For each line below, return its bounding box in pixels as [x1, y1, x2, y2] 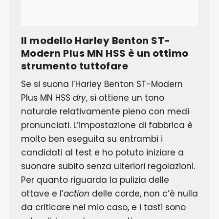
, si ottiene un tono [86, 91, 164, 104]
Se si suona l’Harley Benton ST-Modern [21, 78, 183, 90]
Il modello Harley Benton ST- [21, 33, 171, 47]
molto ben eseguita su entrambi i [21, 132, 163, 145]
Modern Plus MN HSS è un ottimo [21, 46, 189, 60]
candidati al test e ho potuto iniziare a [21, 146, 184, 158]
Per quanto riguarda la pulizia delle [21, 174, 169, 186]
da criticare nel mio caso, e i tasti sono [21, 201, 186, 213]
